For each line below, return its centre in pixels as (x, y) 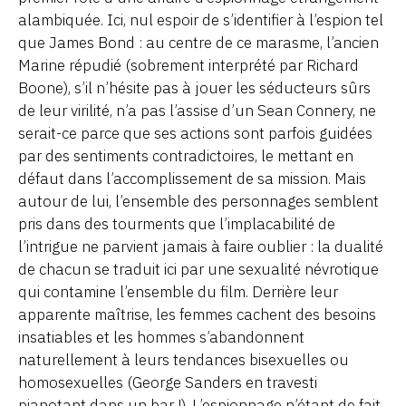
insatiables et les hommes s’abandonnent (161, 337)
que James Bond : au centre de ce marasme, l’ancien (198, 42)
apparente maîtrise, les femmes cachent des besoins (197, 314)
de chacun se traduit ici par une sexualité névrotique (198, 269)
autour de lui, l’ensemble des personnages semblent (198, 201)
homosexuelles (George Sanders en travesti (168, 382)
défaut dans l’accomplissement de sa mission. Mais (192, 178)
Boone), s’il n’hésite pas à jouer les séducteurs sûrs (194, 87)
